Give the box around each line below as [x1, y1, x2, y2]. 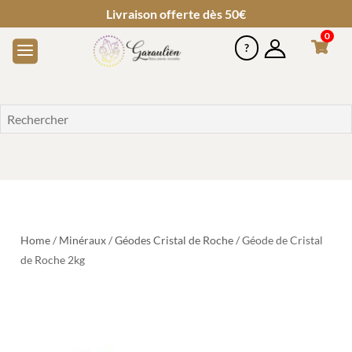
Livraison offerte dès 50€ [106, 6, 246, 21]
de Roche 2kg [20, 252, 86, 266]
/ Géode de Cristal [233, 233, 324, 247]
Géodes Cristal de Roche [115, 233, 234, 247]
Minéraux [59, 233, 107, 247]
